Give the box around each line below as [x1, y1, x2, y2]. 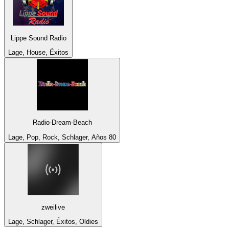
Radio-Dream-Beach [32, 119, 92, 127]
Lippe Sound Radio [10, 34, 66, 42]
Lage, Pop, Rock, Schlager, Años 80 [8, 133, 116, 141]
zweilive [41, 203, 65, 211]
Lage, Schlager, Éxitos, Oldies [8, 218, 98, 226]
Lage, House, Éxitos [8, 49, 68, 56]
